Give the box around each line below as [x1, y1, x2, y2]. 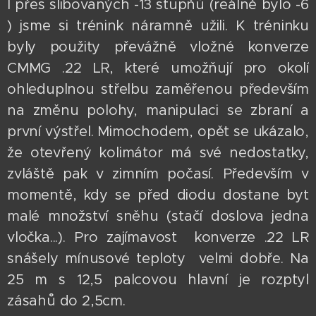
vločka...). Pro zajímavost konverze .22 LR [7, 229, 309, 246]
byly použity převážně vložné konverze [7, 38, 309, 56]
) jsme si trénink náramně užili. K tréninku [7, 17, 309, 35]
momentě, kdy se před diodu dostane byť [7, 186, 309, 204]
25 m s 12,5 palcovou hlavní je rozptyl [7, 271, 309, 288]
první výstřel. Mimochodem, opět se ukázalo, [7, 123, 309, 140]
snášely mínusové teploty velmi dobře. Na [7, 250, 309, 267]
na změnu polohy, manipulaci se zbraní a [7, 102, 309, 119]
